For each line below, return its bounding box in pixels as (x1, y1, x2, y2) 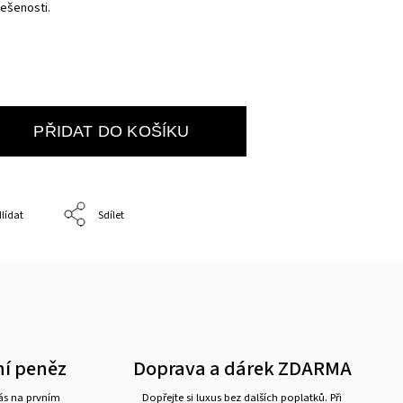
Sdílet (98, 207, 125, 223)
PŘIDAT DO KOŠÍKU (33, 121, 190, 140)
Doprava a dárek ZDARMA (132, 354, 352, 383)
